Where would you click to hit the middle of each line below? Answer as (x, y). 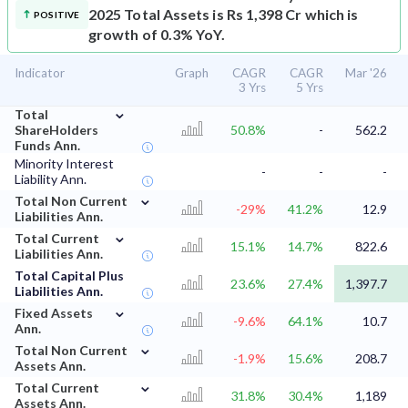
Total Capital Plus (69, 276)
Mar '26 (366, 73)
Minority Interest (64, 164)
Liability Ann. (51, 179)
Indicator (40, 73)
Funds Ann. (47, 146)
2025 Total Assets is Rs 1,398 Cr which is (224, 15)
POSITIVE (57, 15)
